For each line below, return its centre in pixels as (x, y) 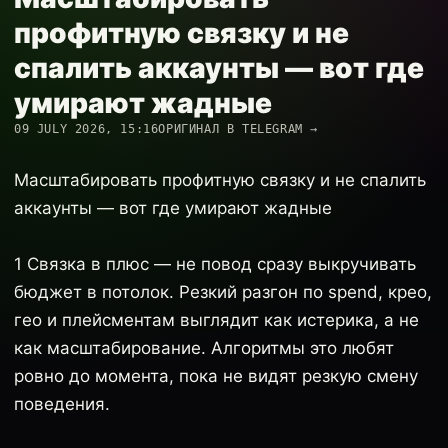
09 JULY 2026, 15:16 (86, 129)
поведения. (62, 404)
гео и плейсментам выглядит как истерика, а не (216, 320)
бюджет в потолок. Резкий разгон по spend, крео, (223, 292)
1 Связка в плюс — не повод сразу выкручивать (215, 264)
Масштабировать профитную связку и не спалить (220, 180)
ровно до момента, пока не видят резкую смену (216, 376)
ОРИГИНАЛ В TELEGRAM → (238, 129)
